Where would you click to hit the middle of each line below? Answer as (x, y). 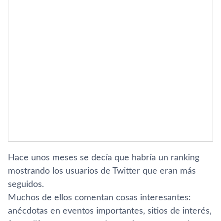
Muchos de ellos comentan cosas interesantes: (99, 198)
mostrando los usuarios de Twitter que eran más (102, 171)
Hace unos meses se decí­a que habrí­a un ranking (104, 158)
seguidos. (26, 184)
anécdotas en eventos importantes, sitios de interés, (110, 211)
